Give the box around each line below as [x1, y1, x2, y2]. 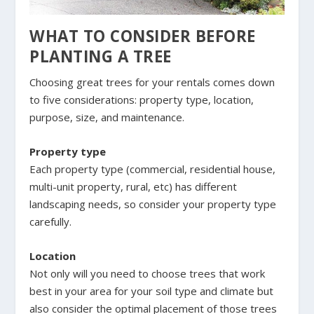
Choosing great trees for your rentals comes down [29, 75, 275, 90]
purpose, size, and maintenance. [29, 110, 185, 125]
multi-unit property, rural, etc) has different [29, 179, 238, 194]
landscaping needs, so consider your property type [29, 197, 277, 212]
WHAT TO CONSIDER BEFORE [29, 25, 256, 48]
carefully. [29, 214, 72, 229]
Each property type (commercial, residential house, [29, 162, 276, 177]
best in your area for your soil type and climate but [29, 284, 274, 299]
